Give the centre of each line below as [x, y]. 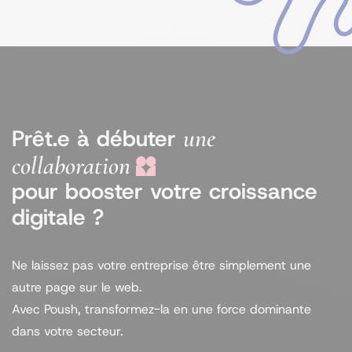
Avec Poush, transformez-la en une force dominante [161, 309]
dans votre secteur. [68, 331]
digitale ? [58, 217]
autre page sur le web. [77, 287]
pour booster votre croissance [165, 191]
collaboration [74, 166]
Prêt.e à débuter [97, 139]
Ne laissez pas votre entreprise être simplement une [161, 265]
